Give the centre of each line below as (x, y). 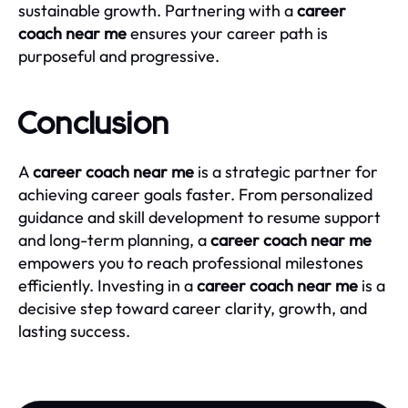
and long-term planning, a (114, 240)
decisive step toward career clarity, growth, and (193, 308)
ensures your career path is (227, 33)
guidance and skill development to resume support (199, 217)
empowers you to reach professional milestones (191, 262)
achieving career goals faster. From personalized (195, 194)
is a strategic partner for (286, 171)
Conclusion (94, 124)
